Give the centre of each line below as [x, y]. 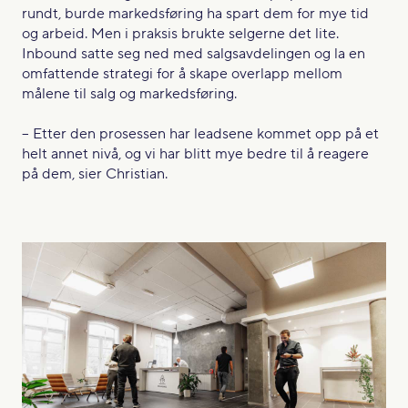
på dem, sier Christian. [95, 173]
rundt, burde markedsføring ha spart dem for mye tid [195, 13]
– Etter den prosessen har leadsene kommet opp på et [200, 133]
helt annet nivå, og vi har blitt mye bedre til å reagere [195, 153]
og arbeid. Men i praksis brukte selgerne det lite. [180, 33]
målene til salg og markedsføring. [129, 93]
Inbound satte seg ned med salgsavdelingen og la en [194, 53]
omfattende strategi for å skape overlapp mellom [182, 73]
